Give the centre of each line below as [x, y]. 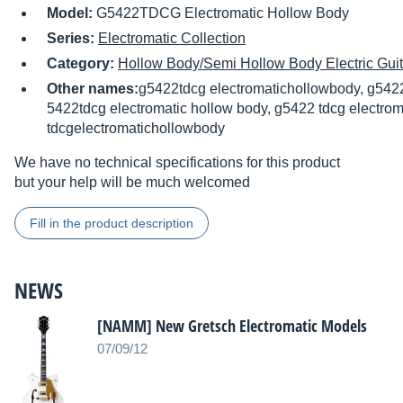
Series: [72, 39]
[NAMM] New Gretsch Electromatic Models [232, 326]
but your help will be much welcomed [132, 183]
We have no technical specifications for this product [177, 163]
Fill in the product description [112, 224]
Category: [82, 64]
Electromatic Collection [172, 39]
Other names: [93, 89]
